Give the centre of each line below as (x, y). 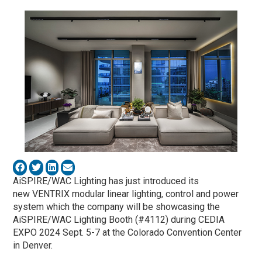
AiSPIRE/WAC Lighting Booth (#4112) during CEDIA (119, 219)
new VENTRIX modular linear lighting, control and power (126, 194)
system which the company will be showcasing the (117, 206)
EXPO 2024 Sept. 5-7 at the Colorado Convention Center (127, 232)
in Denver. (33, 245)
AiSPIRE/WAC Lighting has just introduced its (106, 181)
